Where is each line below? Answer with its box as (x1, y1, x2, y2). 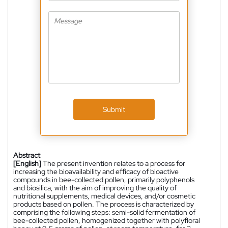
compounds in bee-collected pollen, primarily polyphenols (13, 175, 194, 184)
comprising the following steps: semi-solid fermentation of (13, 207, 195, 217)
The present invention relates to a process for (43, 158, 185, 168)
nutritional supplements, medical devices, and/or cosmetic (13, 191, 195, 201)
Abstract (13, 150, 40, 160)
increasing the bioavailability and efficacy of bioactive (13, 166, 179, 176)
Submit (103, 104, 125, 114)
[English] (13, 158, 41, 168)
